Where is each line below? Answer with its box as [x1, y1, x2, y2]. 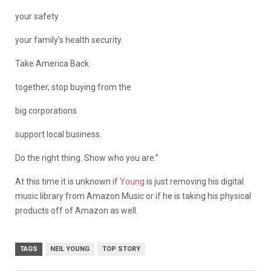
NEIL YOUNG [50, 244, 90, 253]
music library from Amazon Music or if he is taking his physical [15, 191, 251, 201]
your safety [15, 11, 59, 21]
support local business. [15, 129, 102, 139]
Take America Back [15, 58, 89, 68]
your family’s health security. [15, 34, 123, 45]
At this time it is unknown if [15, 176, 120, 186]
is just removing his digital [145, 176, 244, 186]
